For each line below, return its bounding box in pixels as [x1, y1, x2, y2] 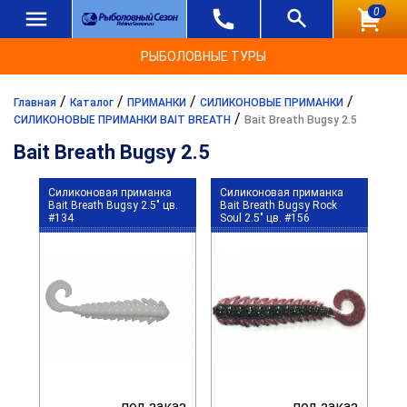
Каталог [70, 96, 114, 109]
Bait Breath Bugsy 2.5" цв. [47, 199, 178, 212]
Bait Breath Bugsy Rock [219, 199, 337, 212]
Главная [14, 96, 56, 109]
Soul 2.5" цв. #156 [219, 212, 310, 224]
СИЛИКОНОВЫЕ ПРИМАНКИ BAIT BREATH [14, 114, 231, 126]
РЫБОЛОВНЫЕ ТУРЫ [141, 49, 266, 64]
